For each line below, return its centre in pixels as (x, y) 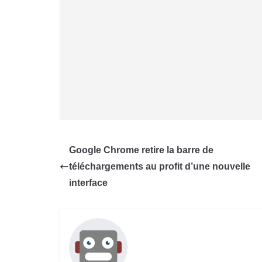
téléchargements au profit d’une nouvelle (160, 167)
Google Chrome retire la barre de (141, 150)
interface (88, 183)
